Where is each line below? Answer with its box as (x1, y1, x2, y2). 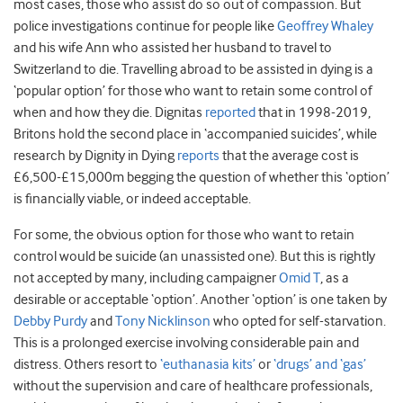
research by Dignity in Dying (13, 148, 177, 164)
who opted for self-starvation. (210, 313, 386, 329)
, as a (320, 270, 349, 286)
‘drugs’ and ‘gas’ (273, 356, 366, 372)
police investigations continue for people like (13, 18, 277, 34)
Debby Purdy (13, 313, 87, 329)
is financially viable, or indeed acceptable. (13, 191, 251, 207)
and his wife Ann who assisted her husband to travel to (13, 40, 332, 56)
